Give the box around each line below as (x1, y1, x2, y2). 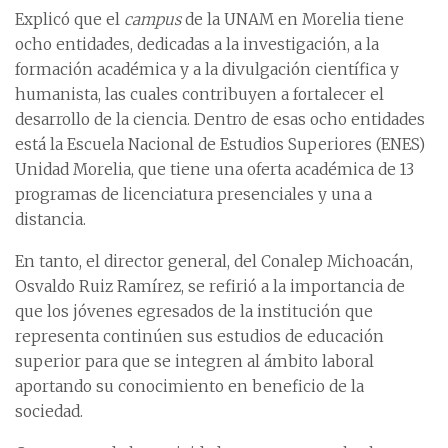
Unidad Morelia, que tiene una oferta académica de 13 (15, 160, 414, 180)
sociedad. (15, 402, 83, 422)
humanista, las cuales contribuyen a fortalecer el (15, 85, 384, 105)
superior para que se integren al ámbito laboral (15, 352, 374, 372)
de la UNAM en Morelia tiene (181, 10, 404, 30)
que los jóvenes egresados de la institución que (15, 302, 373, 322)
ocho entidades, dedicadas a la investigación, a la (15, 35, 379, 55)
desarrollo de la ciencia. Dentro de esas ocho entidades (15, 110, 425, 130)
